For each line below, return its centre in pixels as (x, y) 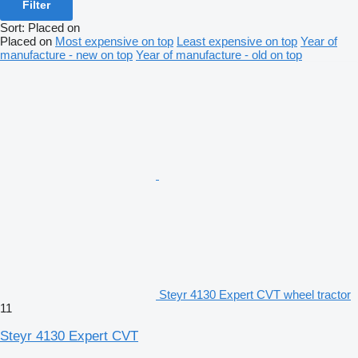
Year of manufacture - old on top (219, 55)
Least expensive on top (237, 42)
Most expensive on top (114, 42)
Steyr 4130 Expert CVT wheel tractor (255, 295)
